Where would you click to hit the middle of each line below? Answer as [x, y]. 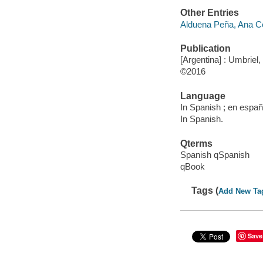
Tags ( [205, 191]
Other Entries [209, 13]
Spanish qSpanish [215, 155]
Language [203, 96]
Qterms [196, 143]
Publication [205, 48]
